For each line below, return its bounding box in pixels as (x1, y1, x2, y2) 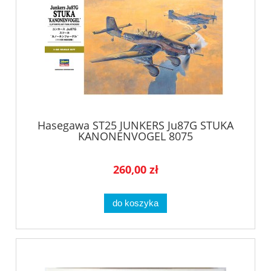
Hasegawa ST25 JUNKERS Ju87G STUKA (38, 118, 233, 133)
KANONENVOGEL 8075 (78, 129, 193, 144)
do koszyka (113, 198, 158, 209)
